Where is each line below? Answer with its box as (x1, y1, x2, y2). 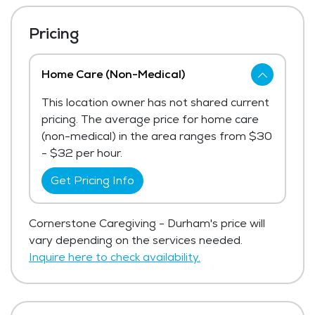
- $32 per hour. (41, 146, 122, 161)
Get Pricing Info (51, 173, 134, 188)
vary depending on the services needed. (29, 233, 243, 248)
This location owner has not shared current (41, 95, 269, 110)
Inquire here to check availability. (29, 250, 200, 265)
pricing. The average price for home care (41, 112, 259, 127)
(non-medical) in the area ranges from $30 (41, 129, 272, 144)
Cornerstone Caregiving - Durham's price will (29, 216, 265, 231)
